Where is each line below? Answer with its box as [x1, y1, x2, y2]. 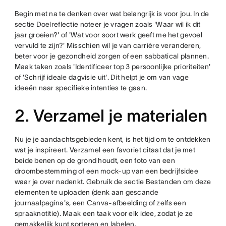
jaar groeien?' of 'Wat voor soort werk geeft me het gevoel [14, 31, 202, 39]
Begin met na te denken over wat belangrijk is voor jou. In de [14, 10, 209, 18]
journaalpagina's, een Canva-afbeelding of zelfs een [14, 199, 186, 207]
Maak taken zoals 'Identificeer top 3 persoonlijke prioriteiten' [14, 63, 211, 71]
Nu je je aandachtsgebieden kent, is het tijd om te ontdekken [14, 135, 211, 143]
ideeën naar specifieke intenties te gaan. [14, 84, 147, 92]
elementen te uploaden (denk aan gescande [14, 188, 158, 196]
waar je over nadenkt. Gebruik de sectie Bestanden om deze [14, 178, 211, 186]
